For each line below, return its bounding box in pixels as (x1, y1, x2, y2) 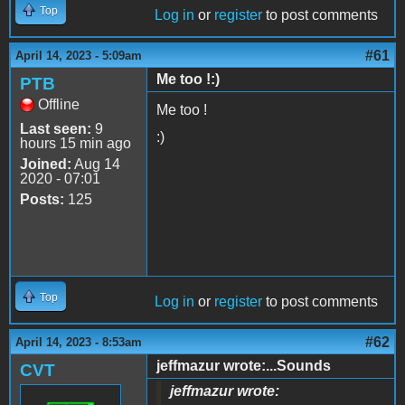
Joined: (20, 156, 71, 173)
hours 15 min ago (20, 136, 131, 152)
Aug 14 (71, 156, 120, 173)
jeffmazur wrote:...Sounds (156, 358, 331, 374)
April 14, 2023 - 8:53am (15, 335, 142, 350)
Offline (38, 97, 80, 113)
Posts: (20, 192, 64, 208)
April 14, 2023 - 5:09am (15, 49, 142, 63)
